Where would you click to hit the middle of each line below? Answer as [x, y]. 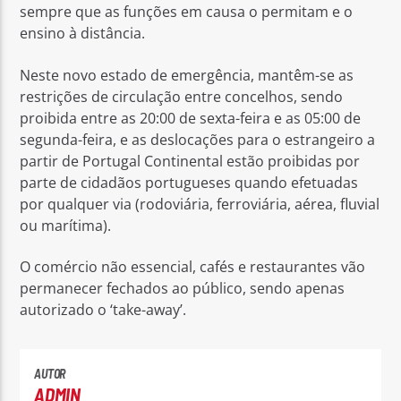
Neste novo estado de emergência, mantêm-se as [187, 75]
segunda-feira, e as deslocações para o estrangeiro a [198, 139]
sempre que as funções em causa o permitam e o [187, 12]
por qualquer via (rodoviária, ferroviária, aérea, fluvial [200, 204]
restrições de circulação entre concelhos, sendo [182, 96]
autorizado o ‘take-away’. [103, 309]
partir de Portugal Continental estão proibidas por [190, 161]
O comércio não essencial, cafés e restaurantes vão [193, 266]
